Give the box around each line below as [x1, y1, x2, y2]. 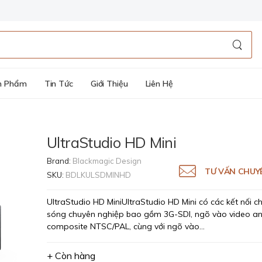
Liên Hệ [145, 78, 173, 89]
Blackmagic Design [73, 156, 142, 166]
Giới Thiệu [90, 78, 128, 89]
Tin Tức [44, 78, 73, 89]
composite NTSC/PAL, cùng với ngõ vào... [47, 221, 205, 232]
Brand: [47, 156, 73, 166]
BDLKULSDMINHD [65, 170, 131, 180]
